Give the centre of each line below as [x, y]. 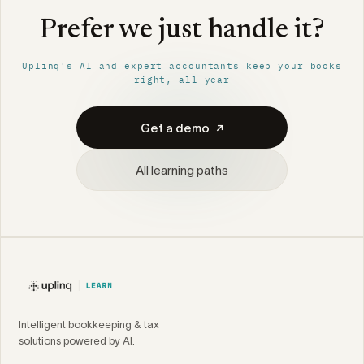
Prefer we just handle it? [182, 31]
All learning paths [182, 170]
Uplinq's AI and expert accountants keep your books [182, 66]
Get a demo [175, 128]
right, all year [182, 80]
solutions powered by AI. [77, 341]
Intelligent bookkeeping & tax [89, 325]
